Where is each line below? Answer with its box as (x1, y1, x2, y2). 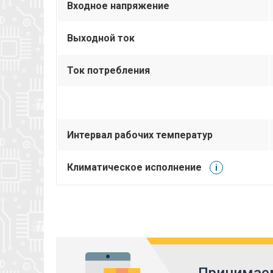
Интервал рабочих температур (67, 129, 213, 141)
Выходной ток (67, 32, 135, 44)
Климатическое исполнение (67, 161, 202, 173)
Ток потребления (67, 64, 150, 76)
